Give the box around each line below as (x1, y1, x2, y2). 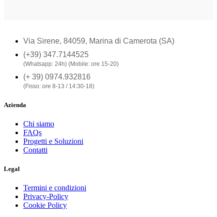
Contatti (23, 145, 47, 154)
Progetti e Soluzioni (23, 137, 83, 145)
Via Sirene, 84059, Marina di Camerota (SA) (23, 37, 174, 46)
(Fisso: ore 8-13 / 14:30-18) (23, 83, 94, 90)
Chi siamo (23, 119, 54, 128)
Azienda (4, 101, 26, 108)
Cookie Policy (23, 201, 67, 210)
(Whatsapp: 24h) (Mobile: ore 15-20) (23, 61, 119, 68)
